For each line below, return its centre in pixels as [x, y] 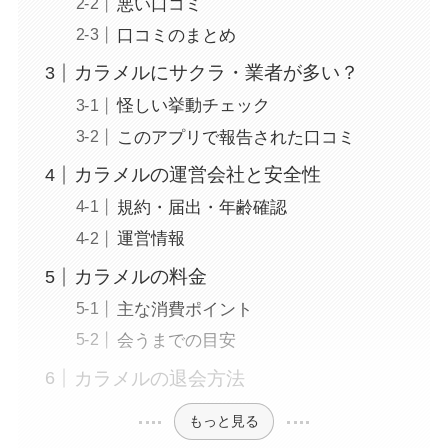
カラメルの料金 [141, 276]
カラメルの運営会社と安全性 [198, 174]
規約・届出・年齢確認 [201, 208]
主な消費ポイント [184, 310]
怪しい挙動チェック [193, 106]
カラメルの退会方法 [160, 378]
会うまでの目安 [176, 341]
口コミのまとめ [176, 35]
